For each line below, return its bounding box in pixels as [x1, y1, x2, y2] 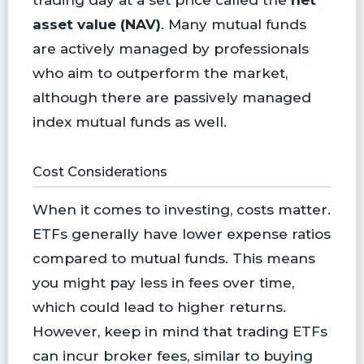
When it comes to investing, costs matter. [32, 201, 331, 219]
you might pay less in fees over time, [32, 274, 294, 292]
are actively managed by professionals [32, 39, 309, 57]
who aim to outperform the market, [32, 63, 288, 81]
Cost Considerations [32, 163, 167, 180]
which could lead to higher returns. [32, 298, 286, 316]
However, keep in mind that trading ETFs [32, 323, 327, 340]
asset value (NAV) [32, 15, 161, 32]
